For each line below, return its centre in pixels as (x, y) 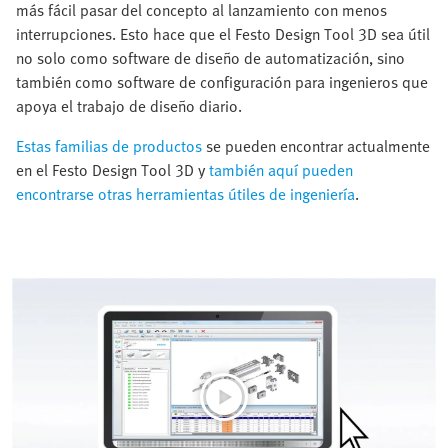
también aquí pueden (281, 170)
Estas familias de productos (109, 146)
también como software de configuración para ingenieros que (222, 82)
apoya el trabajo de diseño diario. (129, 106)
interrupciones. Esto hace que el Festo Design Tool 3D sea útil (223, 34)
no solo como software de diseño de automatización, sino (210, 58)
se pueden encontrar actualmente (316, 146)
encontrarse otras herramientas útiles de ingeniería (185, 194)
